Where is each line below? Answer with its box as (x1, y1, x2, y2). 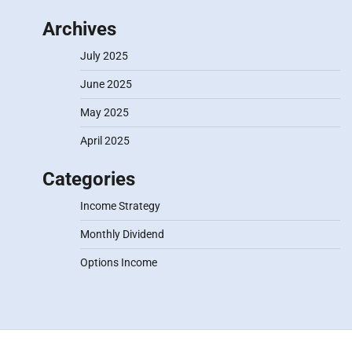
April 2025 (79, 134, 130, 147)
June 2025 (79, 78, 132, 90)
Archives (42, 18, 116, 40)
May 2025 (79, 106, 129, 119)
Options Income (79, 256, 157, 269)
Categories (42, 168, 135, 190)
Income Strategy (79, 200, 160, 212)
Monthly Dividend (79, 228, 164, 240)
